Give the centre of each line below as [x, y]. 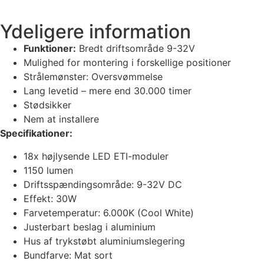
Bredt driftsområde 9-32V [136, 49]
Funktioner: [50, 49]
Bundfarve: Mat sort [68, 255]
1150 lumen [48, 170]
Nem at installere [61, 119]
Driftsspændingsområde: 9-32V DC [103, 184]
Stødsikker [47, 105]
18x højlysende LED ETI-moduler [96, 156]
